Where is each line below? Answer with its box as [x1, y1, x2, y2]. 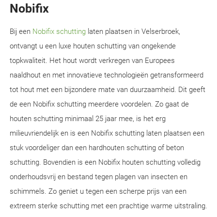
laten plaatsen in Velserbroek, [86, 27, 180, 36]
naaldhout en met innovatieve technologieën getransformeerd [10, 71, 203, 79]
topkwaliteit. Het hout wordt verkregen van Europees [10, 56, 175, 65]
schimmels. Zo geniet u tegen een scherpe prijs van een [10, 187, 186, 196]
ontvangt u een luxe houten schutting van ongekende [10, 42, 176, 50]
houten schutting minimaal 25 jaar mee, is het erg [10, 114, 166, 123]
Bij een [10, 27, 32, 36]
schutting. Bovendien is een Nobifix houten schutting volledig [10, 158, 201, 167]
